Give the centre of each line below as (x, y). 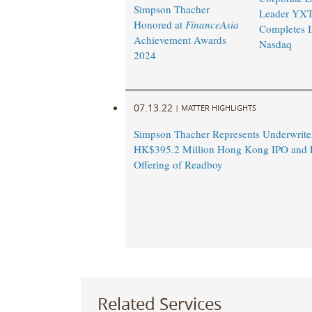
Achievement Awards (180, 40)
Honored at (159, 25)
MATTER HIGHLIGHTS (218, 107)
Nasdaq (275, 44)
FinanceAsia (212, 25)
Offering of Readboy (178, 165)
